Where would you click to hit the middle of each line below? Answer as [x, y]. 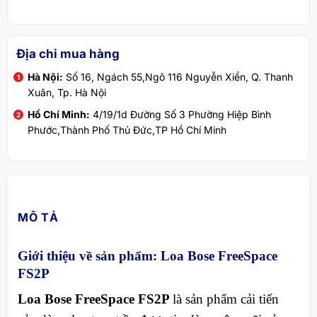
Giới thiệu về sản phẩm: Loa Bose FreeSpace [147, 255]
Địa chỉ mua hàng [68, 53]
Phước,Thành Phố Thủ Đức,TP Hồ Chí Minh [127, 129]
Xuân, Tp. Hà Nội [67, 93]
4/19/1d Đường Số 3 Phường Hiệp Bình [180, 114]
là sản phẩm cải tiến [225, 299]
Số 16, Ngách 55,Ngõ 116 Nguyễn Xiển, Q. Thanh [178, 77]
